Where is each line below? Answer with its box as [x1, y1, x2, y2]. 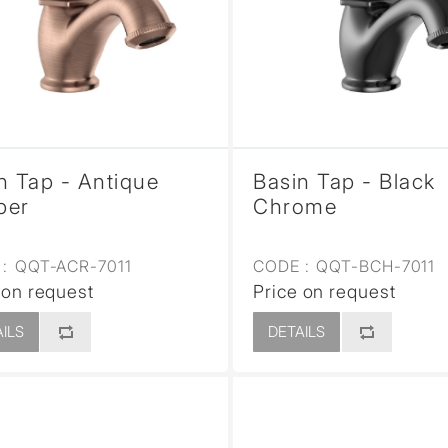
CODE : [253, 255, 310, 276]
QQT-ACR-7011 [9, 255, 132, 276]
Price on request [253, 280, 396, 302]
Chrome [253, 193, 338, 219]
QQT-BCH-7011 [311, 255, 436, 276]
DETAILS [268, 321, 326, 341]
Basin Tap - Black [253, 168, 436, 194]
